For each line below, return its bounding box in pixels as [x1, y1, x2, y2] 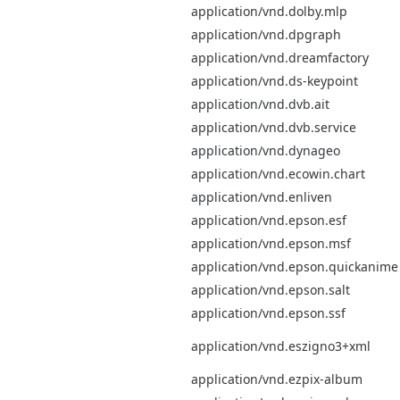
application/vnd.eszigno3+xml [191, 337, 371, 354]
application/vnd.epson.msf [191, 234, 351, 252]
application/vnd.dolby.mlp [191, 2, 347, 20]
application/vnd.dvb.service [191, 118, 356, 136]
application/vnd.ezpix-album [191, 370, 362, 387]
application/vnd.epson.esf [191, 211, 346, 229]
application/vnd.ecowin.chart [191, 164, 365, 182]
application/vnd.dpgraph [191, 25, 341, 43]
